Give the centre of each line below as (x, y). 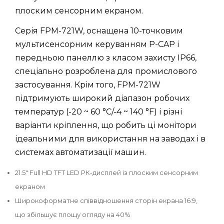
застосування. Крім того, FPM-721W (88, 84)
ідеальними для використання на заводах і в (110, 138)
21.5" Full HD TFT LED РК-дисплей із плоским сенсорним (106, 172)
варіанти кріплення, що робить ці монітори (106, 125)
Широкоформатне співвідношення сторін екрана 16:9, (106, 200)
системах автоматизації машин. (80, 152)
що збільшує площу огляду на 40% (73, 214)
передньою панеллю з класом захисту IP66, (106, 57)
